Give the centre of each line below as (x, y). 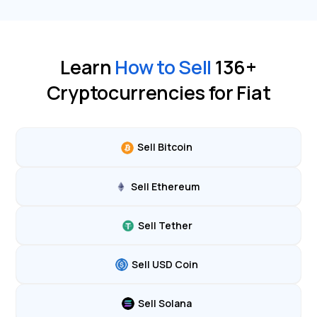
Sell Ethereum (165, 186)
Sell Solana (165, 304)
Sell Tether (165, 225)
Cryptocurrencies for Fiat (158, 93)
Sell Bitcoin (165, 147)
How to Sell (163, 67)
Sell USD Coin (165, 264)
